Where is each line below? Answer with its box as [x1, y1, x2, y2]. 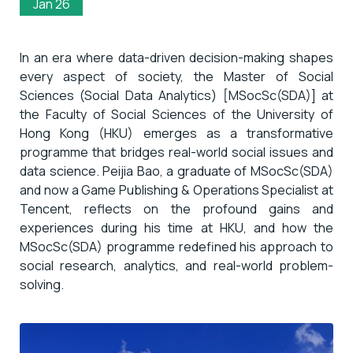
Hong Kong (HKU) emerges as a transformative [20, 124, 333, 143]
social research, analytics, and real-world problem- [20, 257, 333, 275]
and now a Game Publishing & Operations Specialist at [20, 181, 333, 199]
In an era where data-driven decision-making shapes [20, 49, 333, 67]
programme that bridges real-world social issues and [20, 143, 333, 162]
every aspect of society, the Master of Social [20, 68, 333, 86]
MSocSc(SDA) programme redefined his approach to [20, 238, 333, 256]
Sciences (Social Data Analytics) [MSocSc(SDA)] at [20, 87, 333, 105]
